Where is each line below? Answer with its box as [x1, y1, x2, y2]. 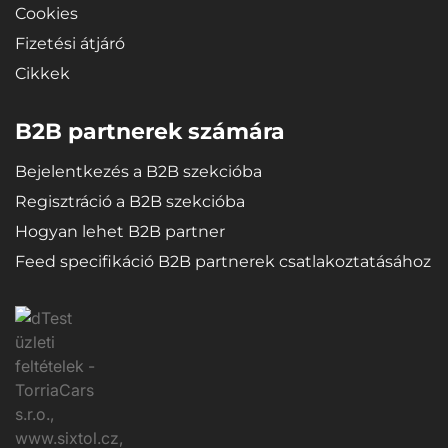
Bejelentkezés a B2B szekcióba [15, 161, 262, 181]
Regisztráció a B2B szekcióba [15, 191, 245, 211]
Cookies [15, 4, 78, 24]
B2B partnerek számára [15, 117, 285, 145]
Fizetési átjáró [15, 34, 125, 54]
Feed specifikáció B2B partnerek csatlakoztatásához [15, 251, 431, 271]
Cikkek [15, 64, 70, 84]
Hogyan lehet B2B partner [15, 221, 225, 241]
